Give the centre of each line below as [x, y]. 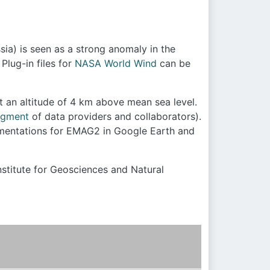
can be [173, 63]
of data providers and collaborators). [115, 116]
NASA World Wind [115, 63]
